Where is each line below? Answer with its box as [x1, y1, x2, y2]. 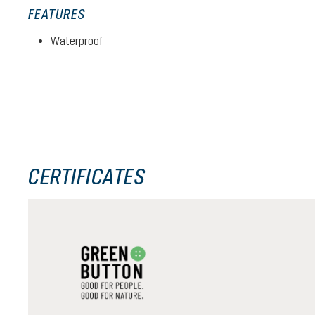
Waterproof [51, 34, 103, 47]
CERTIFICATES [28, 163, 145, 189]
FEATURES [28, 6, 85, 22]
